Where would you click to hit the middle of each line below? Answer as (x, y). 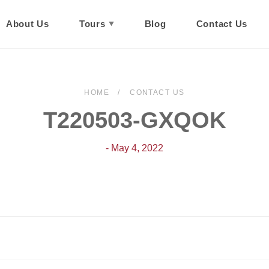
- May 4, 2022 (134, 148)
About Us (27, 24)
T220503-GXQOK (134, 120)
